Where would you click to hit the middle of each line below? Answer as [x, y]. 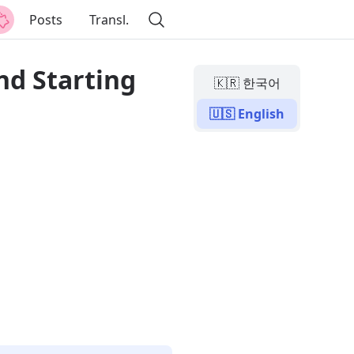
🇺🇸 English [247, 114]
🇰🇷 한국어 [247, 83]
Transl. [109, 19]
